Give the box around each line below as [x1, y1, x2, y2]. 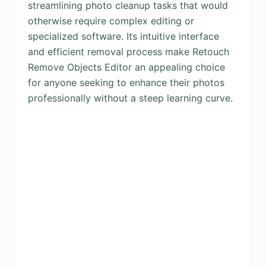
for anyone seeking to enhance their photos [27, 77, 224, 88]
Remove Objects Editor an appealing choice [27, 61, 225, 73]
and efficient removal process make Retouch [27, 46, 229, 58]
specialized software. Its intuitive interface [27, 30, 219, 42]
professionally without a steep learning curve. [27, 92, 233, 104]
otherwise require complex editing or [27, 15, 194, 27]
